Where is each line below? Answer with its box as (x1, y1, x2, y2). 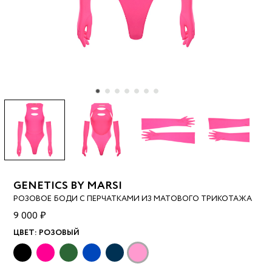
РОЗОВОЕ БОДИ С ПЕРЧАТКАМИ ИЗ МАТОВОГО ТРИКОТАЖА (13, 193, 253, 205)
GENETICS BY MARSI (13, 178, 123, 194)
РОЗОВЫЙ (39, 227, 80, 239)
